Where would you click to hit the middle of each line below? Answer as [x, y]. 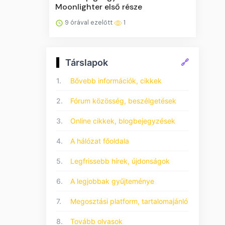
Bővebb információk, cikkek [116, 80]
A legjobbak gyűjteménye [112, 181]
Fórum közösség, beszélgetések [123, 100]
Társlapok [87, 62]
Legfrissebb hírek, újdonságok [120, 161]
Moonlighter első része [99, 7]
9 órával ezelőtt [89, 22]
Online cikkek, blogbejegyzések [123, 121]
